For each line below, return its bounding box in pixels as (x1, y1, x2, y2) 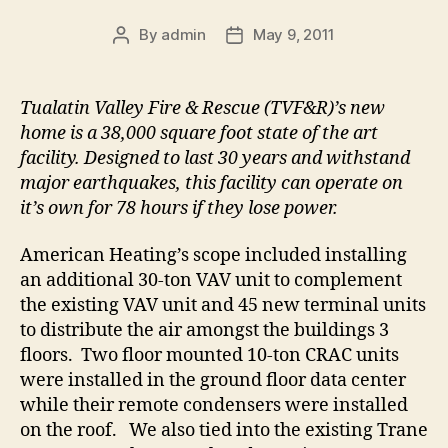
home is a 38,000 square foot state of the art (20, 121, 378, 145)
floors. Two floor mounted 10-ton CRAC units (20, 344, 399, 367)
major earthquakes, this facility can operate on (20, 171, 403, 195)
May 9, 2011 (252, 24, 336, 44)
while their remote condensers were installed (20, 394, 408, 417)
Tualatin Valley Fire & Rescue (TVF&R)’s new (20, 96, 385, 120)
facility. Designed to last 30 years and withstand (20, 146, 410, 170)
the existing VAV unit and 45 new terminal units (20, 294, 426, 317)
